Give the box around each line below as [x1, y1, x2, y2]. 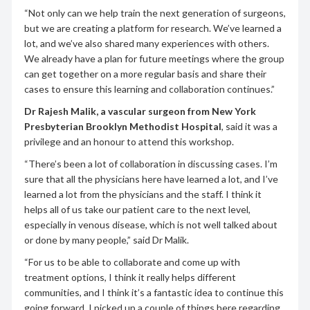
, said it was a [221, 120, 277, 132]
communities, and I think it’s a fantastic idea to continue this [24, 286, 284, 298]
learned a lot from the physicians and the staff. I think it [24, 188, 262, 200]
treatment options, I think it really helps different [24, 271, 236, 283]
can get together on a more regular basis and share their [24, 67, 266, 80]
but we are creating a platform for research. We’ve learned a [24, 21, 282, 34]
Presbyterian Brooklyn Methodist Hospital [24, 120, 221, 132]
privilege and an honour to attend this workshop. [24, 135, 234, 147]
